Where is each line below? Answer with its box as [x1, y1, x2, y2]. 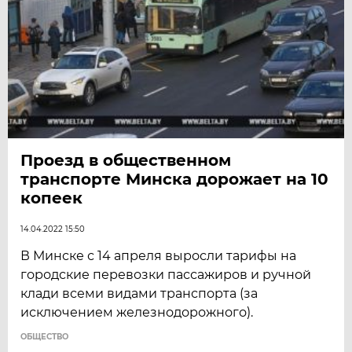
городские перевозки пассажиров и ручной [20, 266, 312, 282]
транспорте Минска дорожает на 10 [20, 169, 329, 189]
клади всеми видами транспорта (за [20, 285, 258, 301]
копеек [20, 188, 83, 207]
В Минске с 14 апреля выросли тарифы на [20, 247, 297, 263]
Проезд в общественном [20, 150, 232, 170]
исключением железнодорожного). [20, 304, 254, 320]
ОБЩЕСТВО [20, 331, 69, 342]
